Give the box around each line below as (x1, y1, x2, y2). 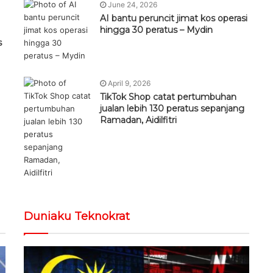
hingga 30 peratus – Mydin (100, 24, 213, 36)
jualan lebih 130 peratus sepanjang (100, 103, 244, 115)
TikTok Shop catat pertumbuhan (100, 91, 236, 103)
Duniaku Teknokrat (24, 210, 130, 224)
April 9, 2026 (108, 79, 151, 88)
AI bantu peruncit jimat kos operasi (100, 13, 247, 24)
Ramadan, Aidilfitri (100, 115, 177, 126)
